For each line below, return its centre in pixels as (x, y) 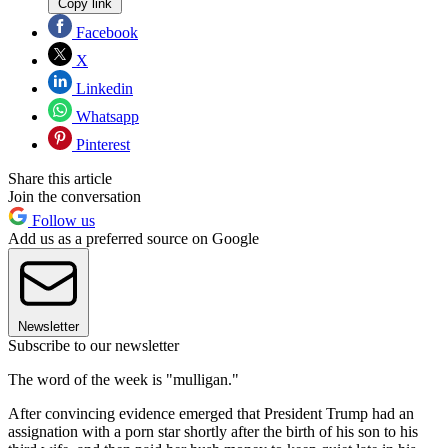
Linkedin (102, 88)
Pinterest (101, 144)
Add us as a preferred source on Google (133, 238)
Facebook (105, 32)
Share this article (60, 178)
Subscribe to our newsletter (93, 345)
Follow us (61, 220)
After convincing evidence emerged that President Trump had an (211, 413)
